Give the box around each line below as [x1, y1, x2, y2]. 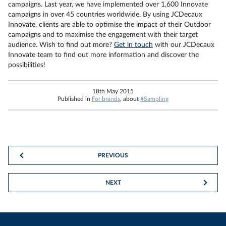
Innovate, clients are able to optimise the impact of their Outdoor [8, 21, 211, 28]
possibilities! [8, 61, 45, 69]
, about [120, 95, 140, 102]
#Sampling [140, 95, 168, 102]
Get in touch [114, 41, 153, 48]
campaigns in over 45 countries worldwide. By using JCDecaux [8, 11, 202, 18]
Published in [58, 95, 92, 102]
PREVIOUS [98, 152, 128, 158]
